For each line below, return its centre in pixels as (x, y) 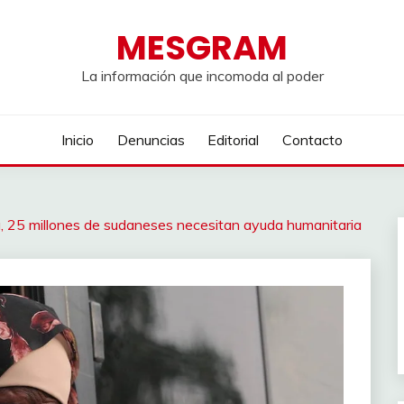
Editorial (234, 140)
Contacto (312, 140)
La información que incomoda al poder (202, 76)
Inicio (78, 140)
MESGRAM (202, 48)
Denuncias (151, 140)
